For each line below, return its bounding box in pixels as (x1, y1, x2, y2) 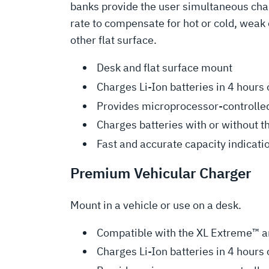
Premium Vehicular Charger (70, 163, 251, 183)
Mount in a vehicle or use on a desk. (70, 198, 241, 212)
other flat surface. (70, 33, 157, 47)
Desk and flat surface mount (97, 61, 232, 75)
